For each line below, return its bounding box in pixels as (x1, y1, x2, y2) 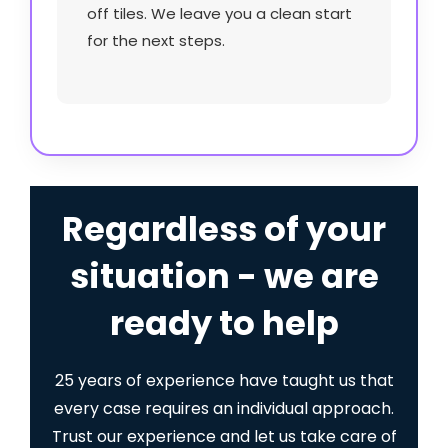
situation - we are (69, 252, 379, 300)
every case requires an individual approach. (54, 396, 394, 420)
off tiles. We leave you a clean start (87, 2, 352, 24)
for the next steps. (87, 29, 225, 51)
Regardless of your (62, 205, 386, 253)
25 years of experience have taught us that (54, 368, 394, 392)
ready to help (109, 299, 339, 347)
